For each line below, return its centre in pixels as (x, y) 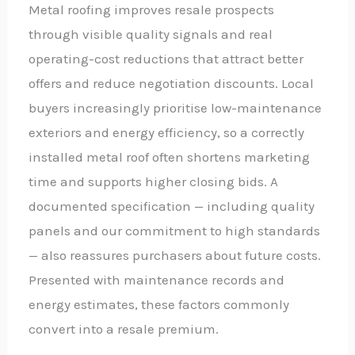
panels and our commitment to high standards (175, 230)
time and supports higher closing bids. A (154, 181)
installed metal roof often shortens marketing (170, 157)
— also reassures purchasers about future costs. (175, 255)
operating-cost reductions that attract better (166, 58)
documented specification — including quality (172, 206)
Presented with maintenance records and (157, 279)
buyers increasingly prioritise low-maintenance (176, 107)
